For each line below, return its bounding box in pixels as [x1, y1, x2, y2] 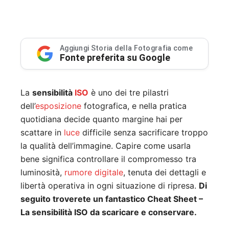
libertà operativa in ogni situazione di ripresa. [20, 180, 199, 191]
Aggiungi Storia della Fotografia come [59, 43, 193, 52]
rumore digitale [64, 167, 123, 177]
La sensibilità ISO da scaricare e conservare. [20, 207, 197, 217]
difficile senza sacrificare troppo [80, 127, 208, 138]
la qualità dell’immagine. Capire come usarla [20, 140, 191, 151]
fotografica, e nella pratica [81, 100, 187, 111]
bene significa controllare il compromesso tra [20, 153, 196, 164]
